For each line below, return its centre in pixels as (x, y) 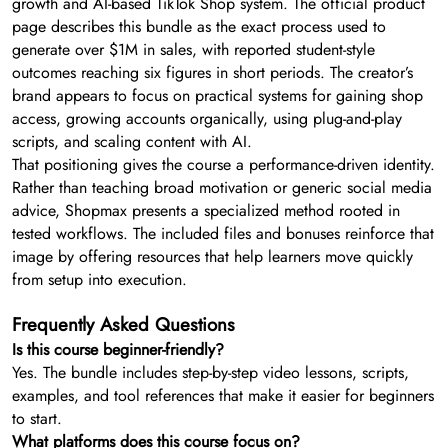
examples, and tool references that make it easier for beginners (223, 396)
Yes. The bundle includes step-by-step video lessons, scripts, (210, 373)
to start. (37, 419)
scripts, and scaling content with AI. (132, 142)
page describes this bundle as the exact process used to (199, 27)
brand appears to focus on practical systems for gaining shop (217, 96)
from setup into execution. (99, 280)
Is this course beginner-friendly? (118, 350)
